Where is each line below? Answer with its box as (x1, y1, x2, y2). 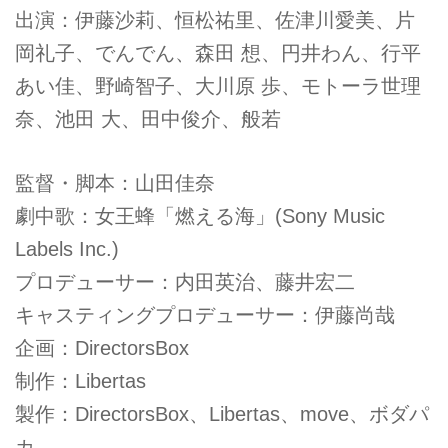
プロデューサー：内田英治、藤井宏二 (15, 270, 355, 293)
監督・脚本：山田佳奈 (15, 171, 215, 194)
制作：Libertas (15, 369, 146, 392)
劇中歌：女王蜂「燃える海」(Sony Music (15, 204, 385, 227)
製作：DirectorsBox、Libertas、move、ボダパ (15, 402, 429, 425)
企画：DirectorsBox (15, 336, 189, 359)
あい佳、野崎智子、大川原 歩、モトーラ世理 (15, 74, 421, 97)
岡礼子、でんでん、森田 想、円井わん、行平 (15, 41, 421, 64)
